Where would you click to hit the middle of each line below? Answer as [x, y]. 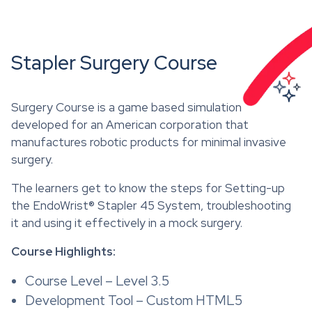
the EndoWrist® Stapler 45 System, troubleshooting [151, 205]
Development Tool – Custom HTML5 [134, 300]
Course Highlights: [63, 251]
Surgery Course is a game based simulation [126, 107]
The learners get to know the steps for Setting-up [148, 188]
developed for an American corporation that [130, 124]
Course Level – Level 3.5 [97, 281]
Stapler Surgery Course [114, 62]
